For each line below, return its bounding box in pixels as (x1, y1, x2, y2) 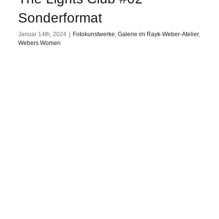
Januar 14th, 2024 (18, 30, 66, 38)
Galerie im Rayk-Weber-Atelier (118, 30, 198, 38)
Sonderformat (18, 10, 102, 25)
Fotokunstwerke (73, 30, 115, 38)
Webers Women (18, 39, 61, 46)
